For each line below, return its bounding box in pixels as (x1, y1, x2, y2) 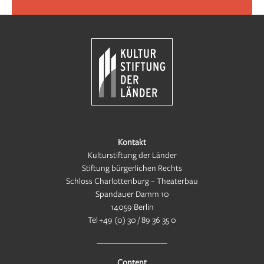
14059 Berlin (110, 200, 154, 212)
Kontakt (118, 136, 146, 147)
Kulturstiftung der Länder (87, 148, 177, 160)
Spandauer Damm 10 (95, 187, 169, 199)
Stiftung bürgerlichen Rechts (82, 161, 182, 173)
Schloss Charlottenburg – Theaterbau (66, 174, 198, 186)
